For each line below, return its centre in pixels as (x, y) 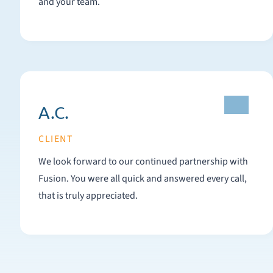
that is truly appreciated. (88, 196)
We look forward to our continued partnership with (144, 161)
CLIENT (56, 139)
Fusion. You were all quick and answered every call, (55, 179)
